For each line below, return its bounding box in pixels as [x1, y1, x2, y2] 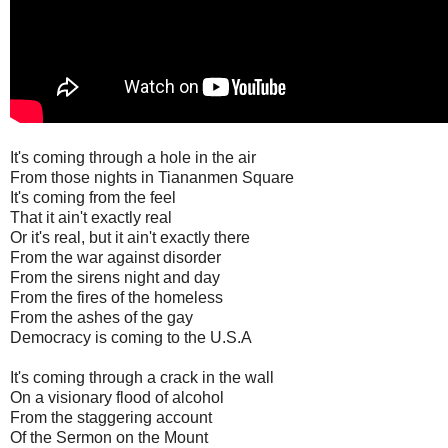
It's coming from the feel [10, 188, 176, 206]
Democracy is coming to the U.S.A [10, 328, 252, 346]
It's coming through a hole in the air [10, 148, 256, 166]
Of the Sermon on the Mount [10, 428, 208, 446]
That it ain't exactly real [10, 208, 172, 226]
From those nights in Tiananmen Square [10, 168, 294, 186]
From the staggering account [10, 408, 212, 426]
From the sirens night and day [10, 268, 220, 286]
